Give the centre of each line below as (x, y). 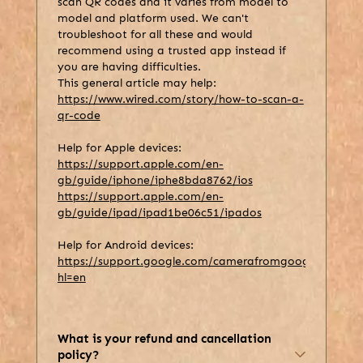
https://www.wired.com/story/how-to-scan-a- (180, 100)
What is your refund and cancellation (164, 339)
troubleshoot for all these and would (155, 35)
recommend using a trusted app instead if (171, 51)
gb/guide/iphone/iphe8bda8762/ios (155, 181)
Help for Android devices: (125, 246)
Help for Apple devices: (119, 148)
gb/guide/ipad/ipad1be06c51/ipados (159, 213)
